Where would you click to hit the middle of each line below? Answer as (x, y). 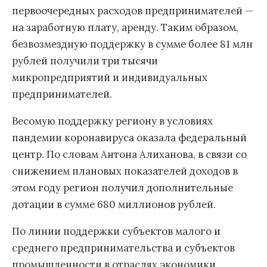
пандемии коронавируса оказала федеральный (129, 137)
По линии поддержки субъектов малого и (116, 231)
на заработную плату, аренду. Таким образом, (125, 28)
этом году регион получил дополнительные (122, 187)
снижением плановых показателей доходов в (125, 171)
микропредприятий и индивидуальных (110, 78)
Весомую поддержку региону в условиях (112, 121)
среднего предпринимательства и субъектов (123, 248)
